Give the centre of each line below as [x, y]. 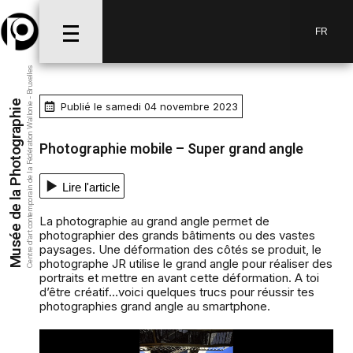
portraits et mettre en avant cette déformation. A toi [179, 278]
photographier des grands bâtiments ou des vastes [177, 236]
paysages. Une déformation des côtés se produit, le [180, 250]
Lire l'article [91, 188]
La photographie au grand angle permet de [154, 221]
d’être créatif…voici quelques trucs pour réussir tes [177, 292]
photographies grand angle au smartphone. [155, 307]
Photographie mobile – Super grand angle [171, 150]
